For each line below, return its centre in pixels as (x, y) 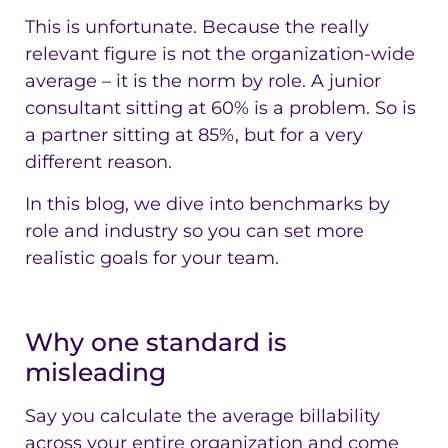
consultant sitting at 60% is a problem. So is (220, 108)
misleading (95, 372)
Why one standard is (156, 342)
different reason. (98, 162)
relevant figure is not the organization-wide (220, 54)
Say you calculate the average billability (202, 416)
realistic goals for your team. (152, 257)
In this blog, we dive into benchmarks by (207, 203)
